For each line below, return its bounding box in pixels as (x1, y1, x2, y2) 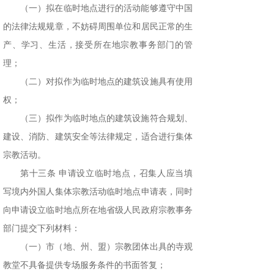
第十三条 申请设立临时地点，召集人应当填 (20, 169, 193, 179)
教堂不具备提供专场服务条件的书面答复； (3, 261, 166, 270)
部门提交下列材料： (3, 224, 80, 234)
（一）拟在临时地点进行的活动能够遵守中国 (20, 4, 193, 13)
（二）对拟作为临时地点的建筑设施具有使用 (20, 77, 193, 87)
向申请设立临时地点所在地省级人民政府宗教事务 (3, 206, 193, 215)
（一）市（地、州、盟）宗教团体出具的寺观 (20, 242, 193, 252)
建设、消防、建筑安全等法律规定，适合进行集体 (3, 132, 193, 142)
